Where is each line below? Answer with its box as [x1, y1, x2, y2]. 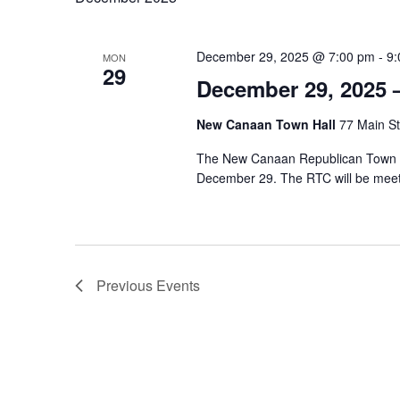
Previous [96, 275, 156, 296]
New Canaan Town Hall [196, 115, 339, 133]
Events [156, 275, 200, 296]
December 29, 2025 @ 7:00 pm [196, 47, 375, 65]
